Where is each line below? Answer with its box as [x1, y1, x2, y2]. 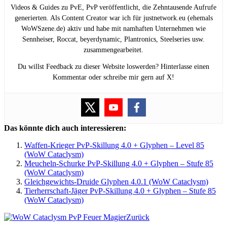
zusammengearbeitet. [84, 46, 143, 54]
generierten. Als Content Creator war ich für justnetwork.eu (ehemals [14, 14, 213, 22]
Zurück [126, 213, 149, 222]
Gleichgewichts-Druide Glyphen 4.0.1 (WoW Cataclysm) [24, 177, 208, 186]
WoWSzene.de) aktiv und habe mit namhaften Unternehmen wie [21, 25, 206, 33]
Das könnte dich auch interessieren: [4, 124, 126, 133]
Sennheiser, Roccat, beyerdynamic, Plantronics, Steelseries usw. [22, 35, 205, 44]
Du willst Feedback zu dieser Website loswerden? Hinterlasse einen [18, 63, 209, 71]
